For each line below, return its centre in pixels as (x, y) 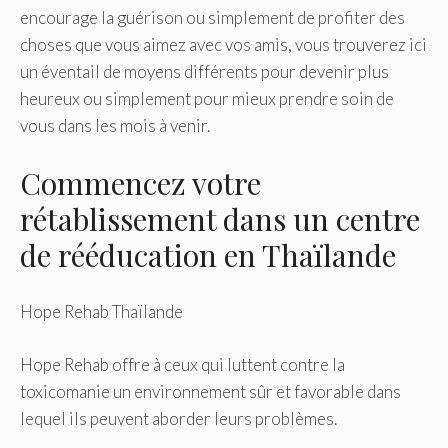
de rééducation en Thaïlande (208, 254)
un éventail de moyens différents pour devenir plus (204, 72)
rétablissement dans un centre (220, 218)
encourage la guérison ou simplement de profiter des (212, 18)
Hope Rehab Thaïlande (101, 312)
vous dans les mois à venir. (115, 126)
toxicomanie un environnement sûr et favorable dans (210, 391)
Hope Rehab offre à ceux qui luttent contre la (182, 364)
